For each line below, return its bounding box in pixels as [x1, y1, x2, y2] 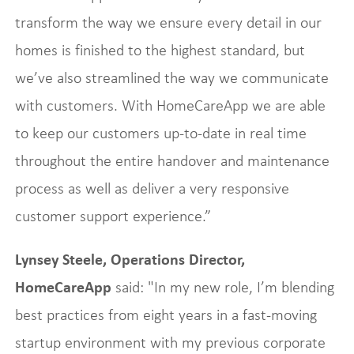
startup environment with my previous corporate [14, 333, 326, 351]
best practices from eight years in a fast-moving [14, 306, 317, 323]
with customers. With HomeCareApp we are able [14, 96, 326, 114]
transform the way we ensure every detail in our [14, 13, 322, 31]
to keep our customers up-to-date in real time [14, 124, 307, 141]
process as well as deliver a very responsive [14, 179, 289, 197]
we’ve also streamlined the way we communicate [14, 69, 329, 86]
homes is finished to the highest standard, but [14, 41, 305, 58]
